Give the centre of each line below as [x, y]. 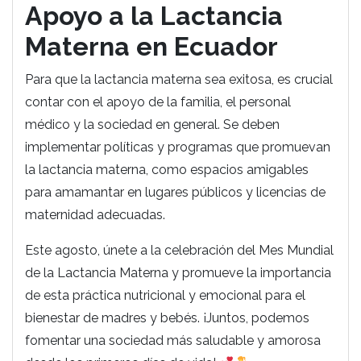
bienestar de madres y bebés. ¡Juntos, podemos [167, 318]
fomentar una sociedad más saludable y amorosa [173, 340]
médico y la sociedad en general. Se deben [152, 124]
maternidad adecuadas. [95, 215]
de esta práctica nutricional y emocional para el [165, 295]
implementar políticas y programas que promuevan [178, 147]
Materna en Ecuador [151, 46]
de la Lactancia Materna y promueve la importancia [178, 273]
